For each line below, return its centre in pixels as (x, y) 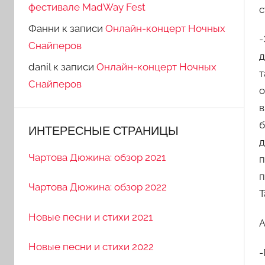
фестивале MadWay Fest (87, 7)
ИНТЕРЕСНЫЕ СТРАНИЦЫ (104, 131)
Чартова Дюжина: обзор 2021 (97, 158)
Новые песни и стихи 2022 (91, 246)
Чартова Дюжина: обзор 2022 (98, 187)
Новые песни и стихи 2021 (91, 217)
